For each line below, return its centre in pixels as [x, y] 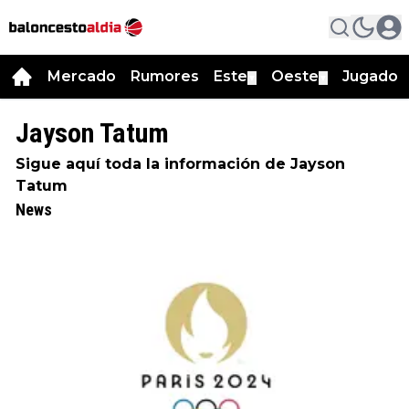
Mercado [82, 76]
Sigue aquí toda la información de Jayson [180, 164]
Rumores [165, 76]
